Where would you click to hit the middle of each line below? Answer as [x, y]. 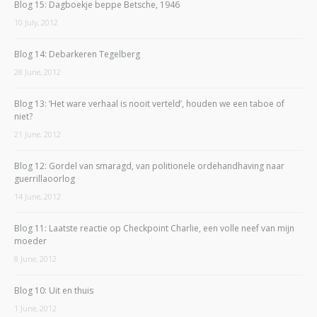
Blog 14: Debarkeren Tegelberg [77, 54]
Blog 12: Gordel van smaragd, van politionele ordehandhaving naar [149, 166]
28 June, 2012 [38, 71]
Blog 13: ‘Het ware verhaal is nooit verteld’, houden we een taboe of [149, 103]
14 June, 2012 [38, 196]
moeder [30, 241]
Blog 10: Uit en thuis [54, 290]
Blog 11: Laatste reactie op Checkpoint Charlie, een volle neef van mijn [154, 228]
